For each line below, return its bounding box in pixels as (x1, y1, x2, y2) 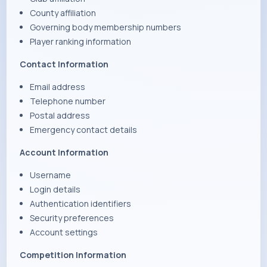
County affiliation (29, 7, 96, 18)
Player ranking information (29, 36, 131, 47)
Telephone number (29, 95, 105, 107)
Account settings (29, 226, 98, 238)
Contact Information (20, 58, 108, 70)
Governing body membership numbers (29, 21, 181, 33)
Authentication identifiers (29, 198, 131, 209)
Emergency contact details (29, 124, 137, 135)
